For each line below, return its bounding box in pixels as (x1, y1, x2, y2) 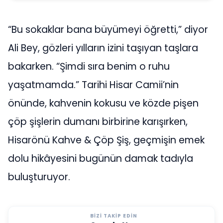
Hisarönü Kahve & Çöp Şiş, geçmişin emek (8, 133, 205, 147)
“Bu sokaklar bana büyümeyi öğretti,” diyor (8, 22, 208, 36)
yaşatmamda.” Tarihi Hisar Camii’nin (8, 78, 179, 92)
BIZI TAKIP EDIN (90, 212, 138, 220)
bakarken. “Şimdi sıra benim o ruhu (8, 59, 170, 73)
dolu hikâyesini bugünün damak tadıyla (8, 151, 193, 165)
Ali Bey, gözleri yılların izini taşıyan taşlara (8, 41, 198, 55)
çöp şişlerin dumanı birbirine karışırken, (8, 114, 188, 128)
